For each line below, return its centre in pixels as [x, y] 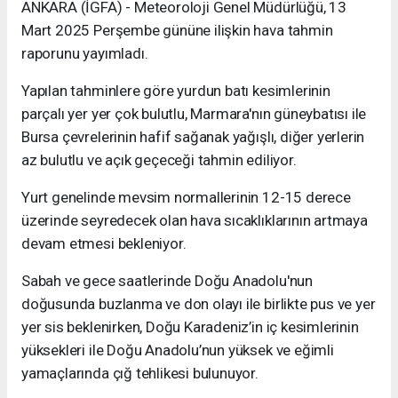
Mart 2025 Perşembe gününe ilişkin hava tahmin [177, 31]
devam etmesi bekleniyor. [104, 244]
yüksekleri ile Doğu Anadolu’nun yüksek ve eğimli [178, 350]
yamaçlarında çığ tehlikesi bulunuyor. [140, 374]
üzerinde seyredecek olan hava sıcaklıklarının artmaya [195, 221]
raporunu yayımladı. [85, 54]
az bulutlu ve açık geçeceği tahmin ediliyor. [159, 160]
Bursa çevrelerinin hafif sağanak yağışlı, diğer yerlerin [193, 137]
